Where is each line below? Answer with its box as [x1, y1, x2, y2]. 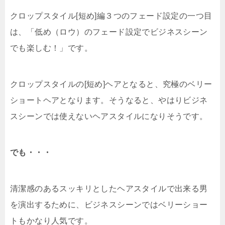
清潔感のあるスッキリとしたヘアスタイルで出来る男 [10, 184, 208, 193]
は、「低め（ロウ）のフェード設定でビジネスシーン [10, 28, 208, 37]
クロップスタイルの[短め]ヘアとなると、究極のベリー [10, 80, 212, 89]
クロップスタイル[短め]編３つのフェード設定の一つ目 [10, 12, 212, 21]
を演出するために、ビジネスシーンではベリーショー [10, 200, 208, 209]
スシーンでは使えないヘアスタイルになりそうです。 [10, 112, 208, 121]
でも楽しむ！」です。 [10, 44, 92, 53]
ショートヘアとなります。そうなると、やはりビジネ [10, 96, 208, 105]
